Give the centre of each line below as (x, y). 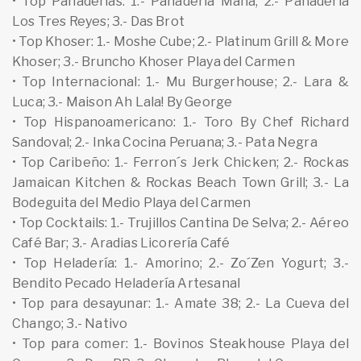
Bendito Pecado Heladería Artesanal (127, 283)
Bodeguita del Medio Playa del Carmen (132, 202)
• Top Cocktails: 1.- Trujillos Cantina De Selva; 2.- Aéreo (180, 222)
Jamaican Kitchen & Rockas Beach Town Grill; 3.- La (180, 182)
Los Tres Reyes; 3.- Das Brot (99, 21)
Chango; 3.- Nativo (71, 323)
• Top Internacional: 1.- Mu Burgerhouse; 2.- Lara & (180, 81)
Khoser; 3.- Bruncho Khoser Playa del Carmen (154, 61)
